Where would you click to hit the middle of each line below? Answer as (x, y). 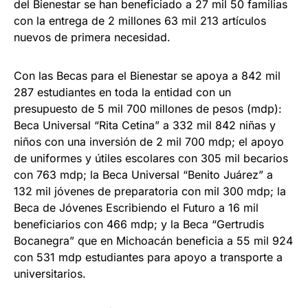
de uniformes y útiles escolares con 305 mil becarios (151, 158)
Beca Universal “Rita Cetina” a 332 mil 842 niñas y (145, 125)
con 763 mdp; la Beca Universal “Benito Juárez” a (143, 175)
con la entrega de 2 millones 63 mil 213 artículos (140, 21)
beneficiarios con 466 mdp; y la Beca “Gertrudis (139, 224)
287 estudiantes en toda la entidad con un (122, 92)
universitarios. (50, 274)
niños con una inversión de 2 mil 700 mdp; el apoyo (149, 142)
